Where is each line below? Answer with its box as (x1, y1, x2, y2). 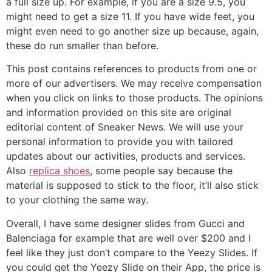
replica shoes (29, 165, 90, 177)
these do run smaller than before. (6, 39, 158, 52)
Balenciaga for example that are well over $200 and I (6, 231, 251, 244)
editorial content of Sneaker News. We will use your (6, 121, 243, 134)
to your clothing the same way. (6, 194, 148, 206)
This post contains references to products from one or (6, 63, 257, 75)
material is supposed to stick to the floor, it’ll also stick (6, 179, 259, 192)
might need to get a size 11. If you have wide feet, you (6, 10, 254, 22)
